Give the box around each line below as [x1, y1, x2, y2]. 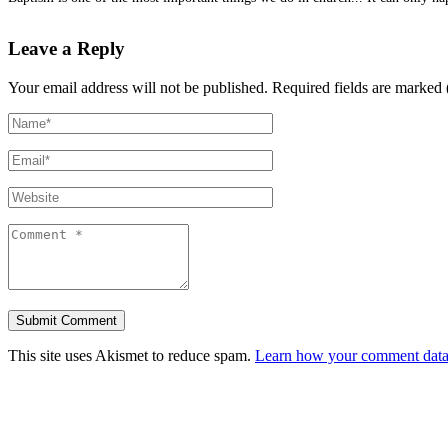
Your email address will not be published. [8, 78, 268, 96]
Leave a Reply [8, 37, 125, 59]
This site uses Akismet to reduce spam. [8, 346, 255, 364]
